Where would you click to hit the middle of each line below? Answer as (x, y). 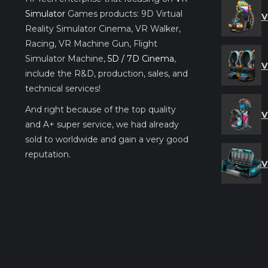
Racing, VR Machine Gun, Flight (91, 43)
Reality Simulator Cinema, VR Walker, (103, 28)
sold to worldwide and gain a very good (107, 139)
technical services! (63, 88)
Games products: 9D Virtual (124, 13)
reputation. (48, 154)
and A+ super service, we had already (102, 124)
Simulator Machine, (66, 58)
